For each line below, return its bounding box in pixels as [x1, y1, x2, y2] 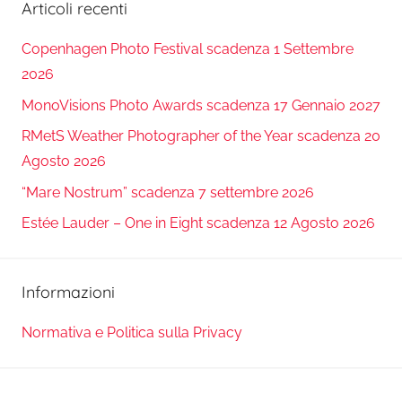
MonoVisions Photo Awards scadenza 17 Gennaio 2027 [22, 96, 380, 114]
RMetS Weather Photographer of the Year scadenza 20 [22, 127, 380, 145]
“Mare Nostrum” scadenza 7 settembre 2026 [22, 183, 314, 201]
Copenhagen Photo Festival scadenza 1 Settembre [22, 40, 354, 58]
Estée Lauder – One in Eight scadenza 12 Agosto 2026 [22, 214, 375, 232]
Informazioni [22, 281, 115, 302]
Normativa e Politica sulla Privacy [22, 324, 242, 342]
